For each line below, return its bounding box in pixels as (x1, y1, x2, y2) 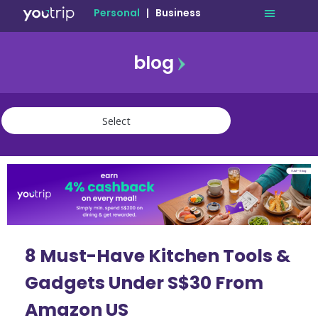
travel (1, 148, 29, 163)
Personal (94, 6, 140, 20)
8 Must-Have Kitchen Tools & (25, 243, 290, 268)
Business (155, 6, 201, 20)
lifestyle (1, 163, 40, 177)
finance (1, 177, 37, 191)
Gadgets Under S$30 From (25, 270, 263, 295)
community (1, 191, 55, 205)
